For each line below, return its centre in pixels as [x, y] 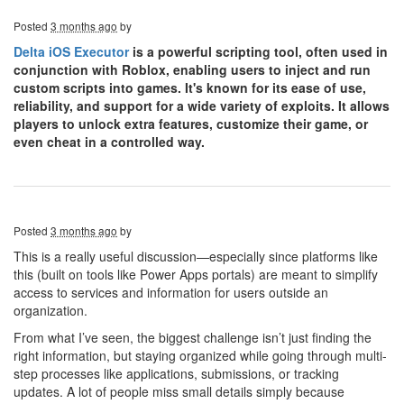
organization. [50, 310]
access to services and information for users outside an [171, 292]
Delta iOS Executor [71, 51]
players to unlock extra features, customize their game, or [191, 124]
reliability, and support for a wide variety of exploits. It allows [202, 106]
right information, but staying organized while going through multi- [200, 355]
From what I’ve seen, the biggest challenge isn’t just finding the [193, 337]
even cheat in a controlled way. [109, 142]
